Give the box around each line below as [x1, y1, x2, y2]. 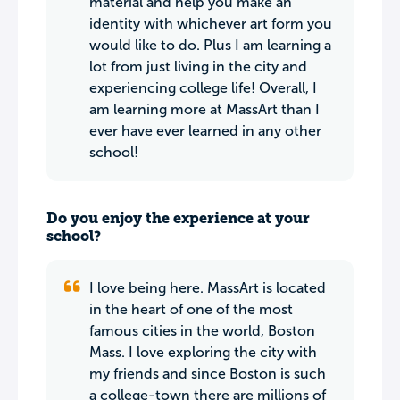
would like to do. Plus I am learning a [89, 37, 331, 53]
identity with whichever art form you [89, 16, 332, 31]
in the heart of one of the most [89, 302, 293, 317]
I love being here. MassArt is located [89, 280, 326, 296]
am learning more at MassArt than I [89, 102, 320, 117]
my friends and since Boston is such [89, 366, 326, 381]
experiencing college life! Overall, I [89, 80, 317, 96]
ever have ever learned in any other [89, 123, 321, 138]
